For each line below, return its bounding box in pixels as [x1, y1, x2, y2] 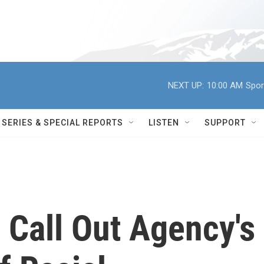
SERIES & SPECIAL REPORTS [2, 118, 123, 127]
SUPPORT [204, 118, 246, 127]
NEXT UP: [168, 80, 204, 91]
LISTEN [148, 118, 179, 127]
